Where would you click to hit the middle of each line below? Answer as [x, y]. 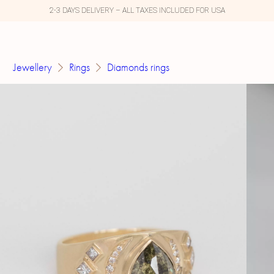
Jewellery [33, 68]
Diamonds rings [139, 68]
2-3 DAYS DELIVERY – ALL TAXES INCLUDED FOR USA [137, 10]
